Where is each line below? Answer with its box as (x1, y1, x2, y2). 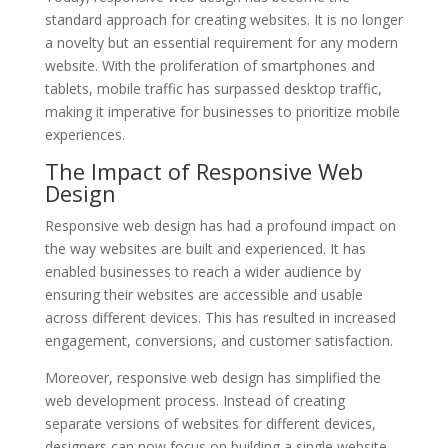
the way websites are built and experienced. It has (44, 238, 366, 258)
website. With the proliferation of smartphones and (44, 55, 375, 75)
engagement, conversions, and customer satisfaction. (44, 330, 393, 350)
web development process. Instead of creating (44, 390, 345, 410)
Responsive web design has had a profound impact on (44, 215, 396, 235)
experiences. (44, 124, 125, 144)
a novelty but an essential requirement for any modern (44, 32, 398, 52)
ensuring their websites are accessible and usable (44, 284, 363, 304)
